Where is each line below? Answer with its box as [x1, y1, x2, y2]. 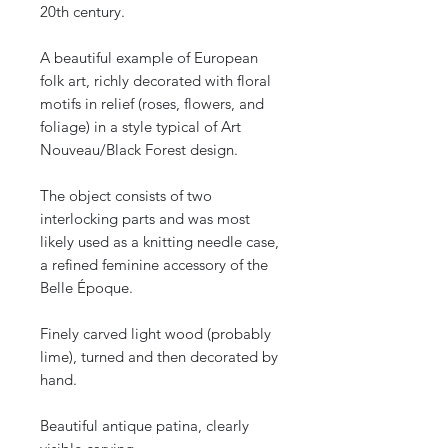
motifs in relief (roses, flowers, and [40, 94, 264, 114]
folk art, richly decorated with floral [40, 71, 271, 91]
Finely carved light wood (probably [40, 324, 271, 344]
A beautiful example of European [40, 48, 258, 68]
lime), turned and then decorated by [40, 347, 278, 367]
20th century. [40, 2, 125, 22]
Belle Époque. [40, 278, 133, 298]
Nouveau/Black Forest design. [40, 140, 238, 160]
